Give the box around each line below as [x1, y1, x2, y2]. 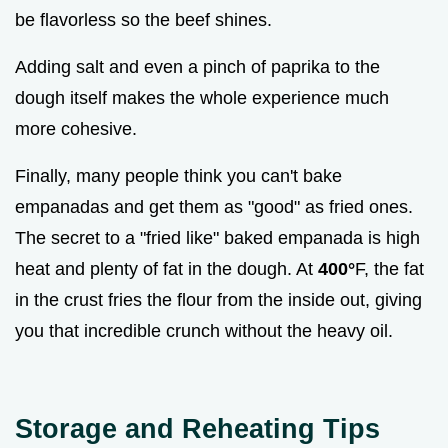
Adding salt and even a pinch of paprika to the [15, 56, 380, 77]
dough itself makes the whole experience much [15, 87, 389, 108]
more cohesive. [15, 118, 137, 139]
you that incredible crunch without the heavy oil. [15, 320, 393, 341]
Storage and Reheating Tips [15, 412, 380, 444]
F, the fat [355, 258, 424, 279]
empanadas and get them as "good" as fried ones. [15, 196, 413, 217]
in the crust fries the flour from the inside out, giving [15, 289, 422, 310]
